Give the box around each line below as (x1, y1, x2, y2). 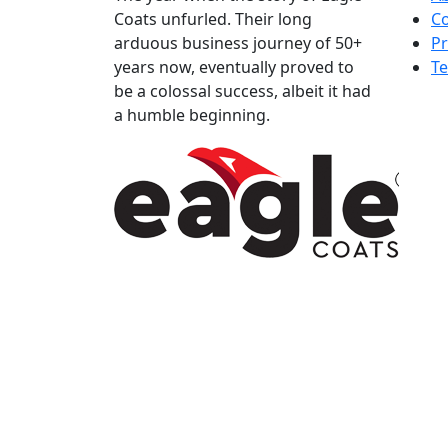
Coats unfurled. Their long (114, 7, 312, 30)
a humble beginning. (114, 103, 270, 126)
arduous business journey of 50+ (114, 31, 362, 54)
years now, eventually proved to (114, 55, 354, 78)
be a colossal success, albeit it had (114, 79, 371, 102)
